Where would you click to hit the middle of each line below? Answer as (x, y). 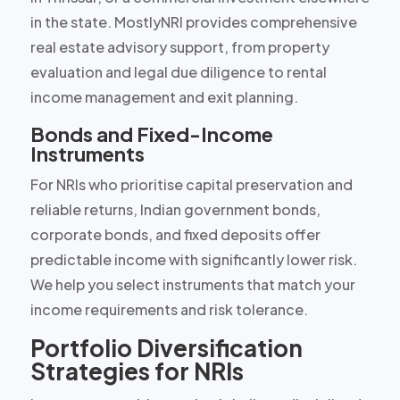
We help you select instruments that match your (192, 284)
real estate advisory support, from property (179, 46)
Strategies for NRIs (137, 371)
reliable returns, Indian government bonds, (175, 209)
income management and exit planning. (164, 96)
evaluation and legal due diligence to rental (178, 71)
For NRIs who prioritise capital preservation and (191, 184)
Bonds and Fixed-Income (151, 133)
